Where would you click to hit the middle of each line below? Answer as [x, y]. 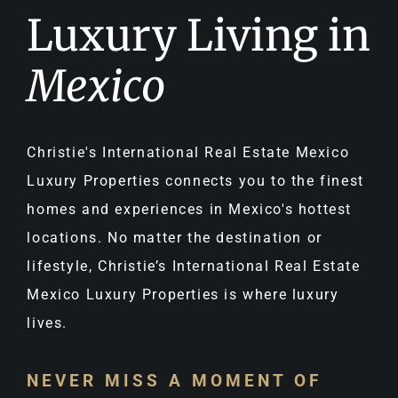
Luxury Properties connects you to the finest [195, 181]
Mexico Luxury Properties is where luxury [183, 295]
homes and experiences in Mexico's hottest [190, 210]
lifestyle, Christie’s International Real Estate [194, 267]
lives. [48, 323]
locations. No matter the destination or [175, 238]
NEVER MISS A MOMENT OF [175, 381]
